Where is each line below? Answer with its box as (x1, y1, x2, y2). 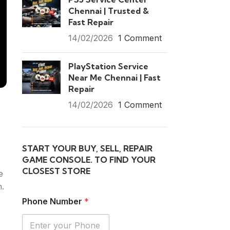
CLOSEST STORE (22, 166, 90, 176)
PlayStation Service (68, 61, 148, 71)
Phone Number (22, 196, 84, 206)
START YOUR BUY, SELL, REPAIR (22, 143, 152, 154)
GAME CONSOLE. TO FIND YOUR (22, 155, 156, 165)
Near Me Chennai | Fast (68, 72, 161, 83)
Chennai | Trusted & (68, 6, 149, 16)
